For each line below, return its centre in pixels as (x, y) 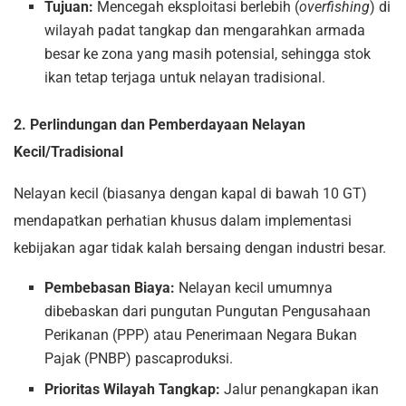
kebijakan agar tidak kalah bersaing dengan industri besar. (200, 248)
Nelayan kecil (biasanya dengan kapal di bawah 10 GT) (190, 194)
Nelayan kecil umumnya (254, 288)
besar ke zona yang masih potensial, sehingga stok (208, 54)
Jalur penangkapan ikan (300, 390)
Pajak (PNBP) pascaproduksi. (139, 359)
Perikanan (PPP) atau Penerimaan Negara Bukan (201, 335)
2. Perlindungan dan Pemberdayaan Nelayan (159, 125)
